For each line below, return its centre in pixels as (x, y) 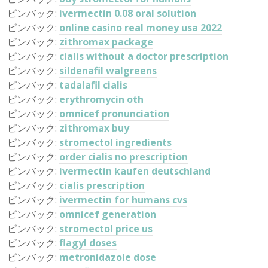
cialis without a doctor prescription (144, 56)
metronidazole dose (108, 257)
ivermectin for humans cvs (123, 200)
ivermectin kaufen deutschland (135, 171)
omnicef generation (108, 214)
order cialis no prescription (124, 157)
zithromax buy (94, 128)
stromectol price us (106, 229)
